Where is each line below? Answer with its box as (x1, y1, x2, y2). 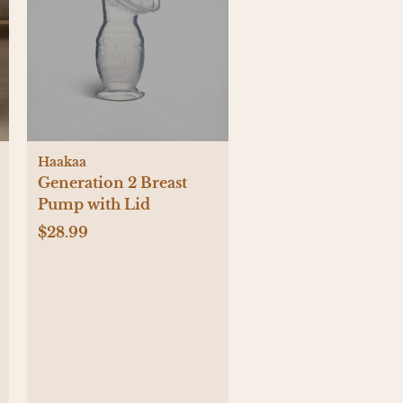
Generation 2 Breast (38, 174, 187, 193)
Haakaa (38, 154, 86, 171)
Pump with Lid (38, 195, 150, 214)
